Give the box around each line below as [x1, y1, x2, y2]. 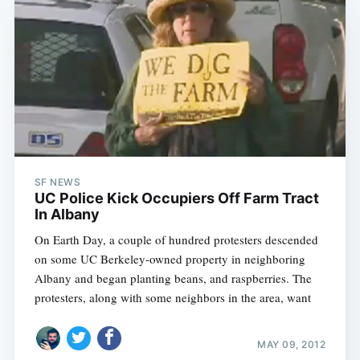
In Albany [34, 205, 100, 223]
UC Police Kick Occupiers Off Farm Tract [34, 189, 319, 207]
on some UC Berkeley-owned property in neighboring [34, 250, 305, 267]
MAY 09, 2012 [257, 338, 326, 351]
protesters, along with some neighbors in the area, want [34, 288, 311, 305]
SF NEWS [34, 175, 81, 188]
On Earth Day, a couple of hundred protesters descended [34, 231, 318, 247]
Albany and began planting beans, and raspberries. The [34, 269, 312, 286]
